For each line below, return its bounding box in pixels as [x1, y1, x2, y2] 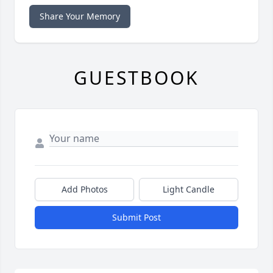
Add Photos [61, 183, 108, 196]
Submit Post [112, 211, 161, 224]
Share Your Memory [40, 10, 120, 23]
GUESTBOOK [74, 65, 199, 91]
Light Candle [163, 183, 214, 196]
